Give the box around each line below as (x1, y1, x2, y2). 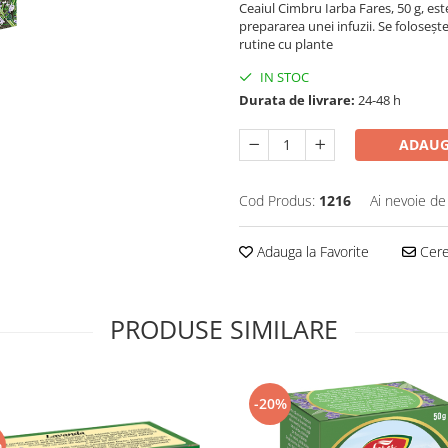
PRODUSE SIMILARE (110, 311, 338, 346)
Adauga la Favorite (253, 241, 369, 261)
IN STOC (257, 67, 309, 86)
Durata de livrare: (239, 90, 355, 109)
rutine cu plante (239, 34, 333, 53)
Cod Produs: (239, 190, 315, 210)
